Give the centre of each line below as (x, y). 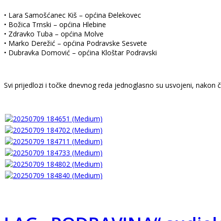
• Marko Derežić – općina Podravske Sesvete (75, 43)
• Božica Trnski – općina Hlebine (55, 24)
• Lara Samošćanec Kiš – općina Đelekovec (73, 15)
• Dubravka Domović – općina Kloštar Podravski (80, 52)
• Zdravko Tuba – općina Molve (54, 34)
